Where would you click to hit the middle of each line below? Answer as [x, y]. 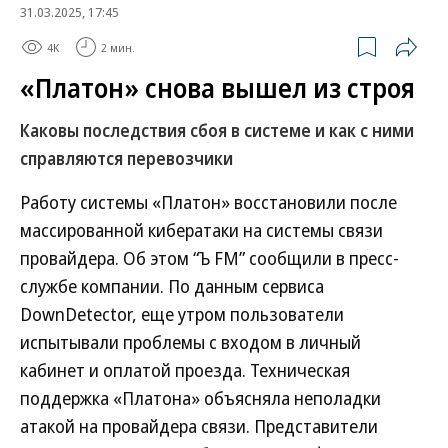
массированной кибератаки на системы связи [201, 230]
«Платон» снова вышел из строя [217, 88]
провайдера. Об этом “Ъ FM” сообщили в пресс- [209, 258]
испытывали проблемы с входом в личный [190, 342]
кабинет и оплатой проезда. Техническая [185, 370]
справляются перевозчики [126, 158]
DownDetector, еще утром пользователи [182, 314]
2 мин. [118, 47]
